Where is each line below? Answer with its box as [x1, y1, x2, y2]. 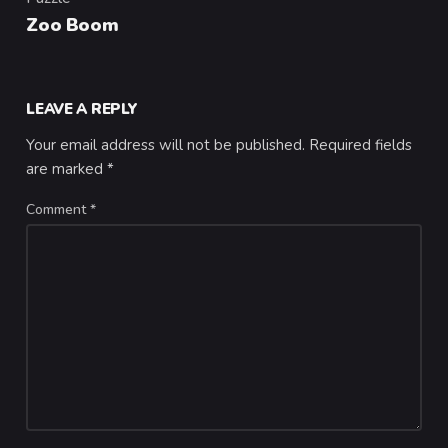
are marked [26, 159, 108, 180]
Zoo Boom [26, 12, 119, 37]
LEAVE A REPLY [26, 99, 138, 120]
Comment [26, 200, 91, 220]
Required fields [309, 135, 413, 156]
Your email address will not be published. [26, 135, 306, 156]
